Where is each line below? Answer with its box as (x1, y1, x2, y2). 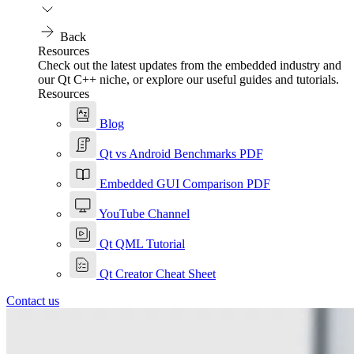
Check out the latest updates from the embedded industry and (38, 58, 341, 72)
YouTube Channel (99, 207, 190, 220)
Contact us (6, 294, 59, 307)
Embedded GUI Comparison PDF (100, 177, 270, 190)
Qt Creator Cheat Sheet (100, 267, 216, 281)
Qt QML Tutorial (100, 237, 185, 250)
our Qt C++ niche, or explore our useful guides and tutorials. (38, 73, 339, 86)
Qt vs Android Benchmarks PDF (100, 147, 263, 160)
